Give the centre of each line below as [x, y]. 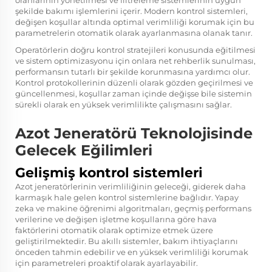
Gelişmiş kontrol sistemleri [109, 172]
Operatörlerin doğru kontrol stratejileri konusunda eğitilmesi [135, 49]
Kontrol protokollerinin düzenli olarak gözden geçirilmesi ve [134, 82]
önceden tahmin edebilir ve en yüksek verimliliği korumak [132, 252]
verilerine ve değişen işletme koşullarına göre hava [116, 219]
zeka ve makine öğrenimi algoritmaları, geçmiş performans [133, 208]
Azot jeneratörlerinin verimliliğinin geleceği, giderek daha [131, 186]
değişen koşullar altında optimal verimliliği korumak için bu [135, 22]
